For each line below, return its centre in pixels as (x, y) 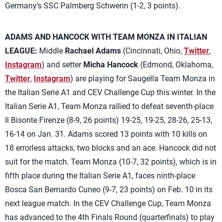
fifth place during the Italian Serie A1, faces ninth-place (100, 176)
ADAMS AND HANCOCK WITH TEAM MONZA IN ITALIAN (106, 37)
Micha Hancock (111, 65)
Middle (51, 51)
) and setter (62, 65)
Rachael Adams (93, 51)
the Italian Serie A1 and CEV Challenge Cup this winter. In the (110, 92)
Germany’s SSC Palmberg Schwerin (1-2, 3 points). (93, 6)
